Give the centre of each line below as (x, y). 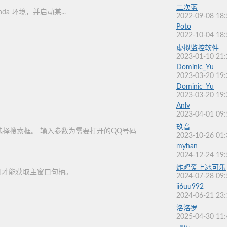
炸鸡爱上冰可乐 (201, 168)
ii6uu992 (190, 187)
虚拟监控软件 (198, 48)
